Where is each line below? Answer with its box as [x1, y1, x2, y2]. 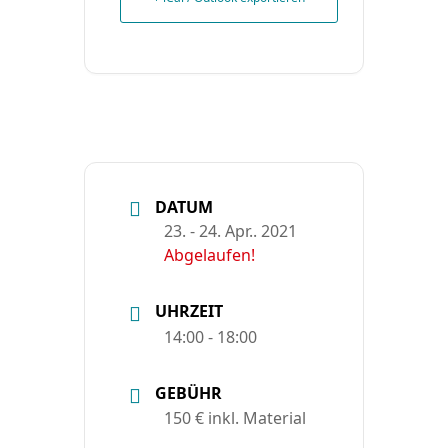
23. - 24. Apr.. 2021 [164, 220, 297, 243]
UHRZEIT [155, 300, 223, 323]
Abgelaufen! [164, 244, 255, 267]
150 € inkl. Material [164, 406, 306, 429]
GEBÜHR [155, 382, 222, 405]
